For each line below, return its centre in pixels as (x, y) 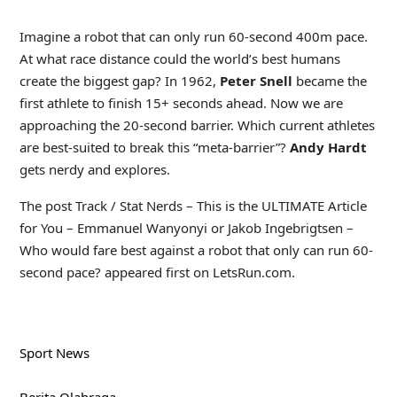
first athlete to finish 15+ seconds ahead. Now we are (181, 103)
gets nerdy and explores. (94, 169)
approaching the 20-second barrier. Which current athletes (197, 125)
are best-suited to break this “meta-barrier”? (154, 147)
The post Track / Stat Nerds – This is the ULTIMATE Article (193, 206)
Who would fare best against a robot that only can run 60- (196, 250)
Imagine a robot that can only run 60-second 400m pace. (193, 36)
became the (329, 81)
